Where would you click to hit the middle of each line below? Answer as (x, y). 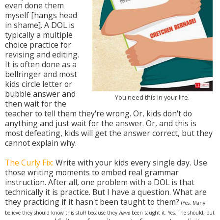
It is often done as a (41, 65)
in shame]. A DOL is (40, 25)
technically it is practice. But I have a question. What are (106, 192)
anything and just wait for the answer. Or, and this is (101, 124)
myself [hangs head (41, 15)
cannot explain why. (41, 143)
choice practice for (38, 45)
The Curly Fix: (29, 163)
